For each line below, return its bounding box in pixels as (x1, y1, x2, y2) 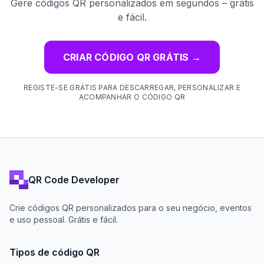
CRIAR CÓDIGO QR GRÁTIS (63, 51, 189, 64)
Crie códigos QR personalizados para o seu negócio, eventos (9, 203, 252, 213)
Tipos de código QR (9, 246, 100, 259)
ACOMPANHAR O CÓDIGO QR (78, 93, 186, 102)
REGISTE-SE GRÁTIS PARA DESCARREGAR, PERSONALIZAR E (24, 83, 240, 93)
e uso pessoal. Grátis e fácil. (9, 214, 118, 225)
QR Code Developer (28, 173, 120, 186)
